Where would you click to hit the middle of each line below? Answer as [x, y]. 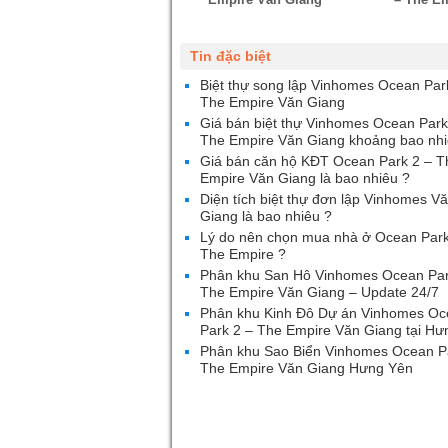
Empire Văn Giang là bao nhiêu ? [305, 178]
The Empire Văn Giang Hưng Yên [306, 368]
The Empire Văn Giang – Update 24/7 [319, 292]
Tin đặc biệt [230, 56]
